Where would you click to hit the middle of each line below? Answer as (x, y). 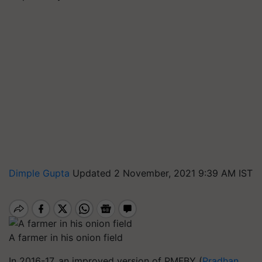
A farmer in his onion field (66, 237)
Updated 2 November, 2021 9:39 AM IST (163, 173)
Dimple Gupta (41, 173)
